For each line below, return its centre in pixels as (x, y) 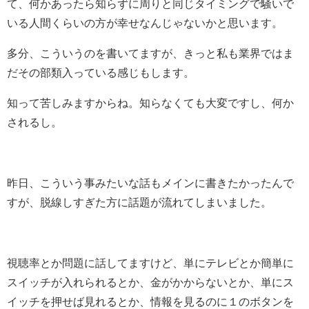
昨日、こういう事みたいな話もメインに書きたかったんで (150, 182)
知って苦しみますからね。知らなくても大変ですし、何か (150, 102)
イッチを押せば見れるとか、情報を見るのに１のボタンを (150, 301)
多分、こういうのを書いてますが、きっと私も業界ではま (150, 53)
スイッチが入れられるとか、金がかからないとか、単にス (150, 282)
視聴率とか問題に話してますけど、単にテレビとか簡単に (150, 262)
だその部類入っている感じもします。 (101, 72)
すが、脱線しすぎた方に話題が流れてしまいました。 (139, 202)
